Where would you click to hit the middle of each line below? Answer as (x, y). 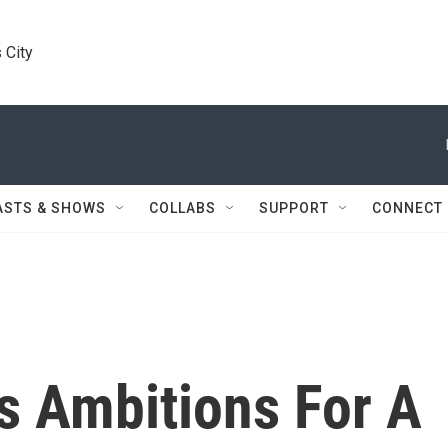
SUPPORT (294, 208)
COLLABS (182, 208)
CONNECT (407, 208)
